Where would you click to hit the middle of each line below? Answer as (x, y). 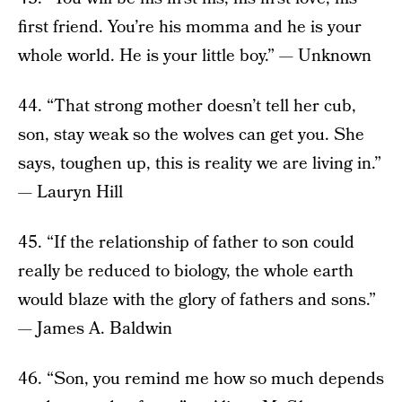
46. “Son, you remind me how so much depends (201, 380)
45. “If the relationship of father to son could (186, 243)
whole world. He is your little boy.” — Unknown (195, 57)
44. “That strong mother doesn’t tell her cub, (187, 107)
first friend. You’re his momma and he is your (190, 28)
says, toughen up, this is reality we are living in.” (200, 164)
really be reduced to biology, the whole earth (186, 272)
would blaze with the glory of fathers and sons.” (197, 301)
